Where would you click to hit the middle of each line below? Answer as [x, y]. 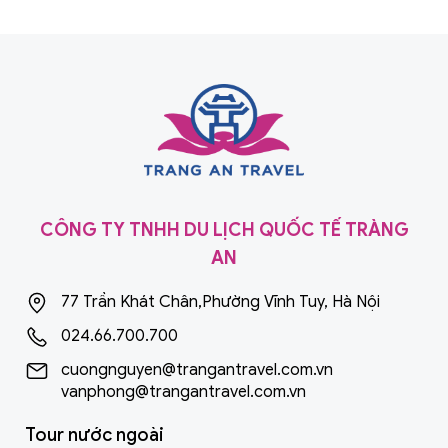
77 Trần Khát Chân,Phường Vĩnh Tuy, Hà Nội [220, 302]
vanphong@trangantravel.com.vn [183, 392]
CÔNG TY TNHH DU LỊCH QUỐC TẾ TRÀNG [224, 230]
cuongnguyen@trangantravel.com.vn [197, 370]
